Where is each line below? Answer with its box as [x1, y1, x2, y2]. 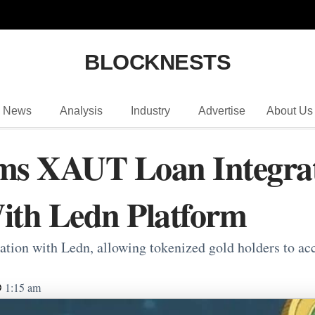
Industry [130, 105, 170, 117]
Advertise [198, 105, 245, 117]
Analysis [59, 105, 103, 117]
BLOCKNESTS [84, 49, 231, 75]
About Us [266, 105, 313, 117]
